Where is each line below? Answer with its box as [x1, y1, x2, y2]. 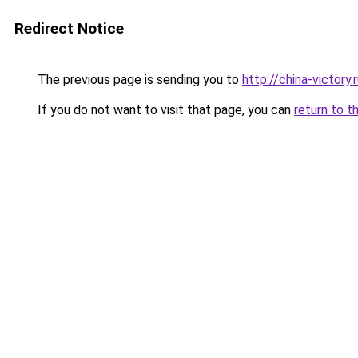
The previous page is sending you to [34, 72, 242, 87]
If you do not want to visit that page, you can [34, 102, 294, 117]
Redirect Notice [14, 19, 124, 38]
